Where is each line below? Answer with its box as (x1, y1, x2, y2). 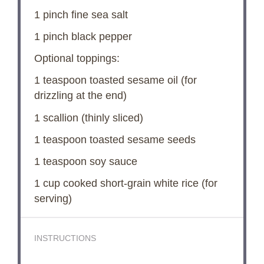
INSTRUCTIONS (34, 234, 96, 243)
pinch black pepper (39, 30, 132, 42)
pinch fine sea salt (39, 8, 128, 21)
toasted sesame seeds (86, 133, 196, 146)
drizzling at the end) (34, 90, 127, 102)
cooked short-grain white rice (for (60, 177, 217, 190)
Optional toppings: (34, 52, 120, 65)
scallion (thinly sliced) (39, 111, 143, 124)
